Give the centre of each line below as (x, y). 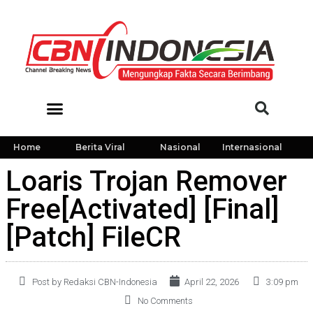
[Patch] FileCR (93, 237)
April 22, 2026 (211, 282)
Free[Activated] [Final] (142, 209)
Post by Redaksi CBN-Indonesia (94, 282)
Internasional (252, 147)
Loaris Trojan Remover (146, 181)
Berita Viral (100, 147)
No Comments (165, 301)
